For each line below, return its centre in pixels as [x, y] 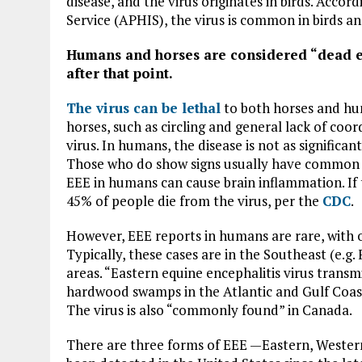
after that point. [120, 73]
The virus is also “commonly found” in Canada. [209, 309]
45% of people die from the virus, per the [194, 200]
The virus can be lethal [143, 107]
